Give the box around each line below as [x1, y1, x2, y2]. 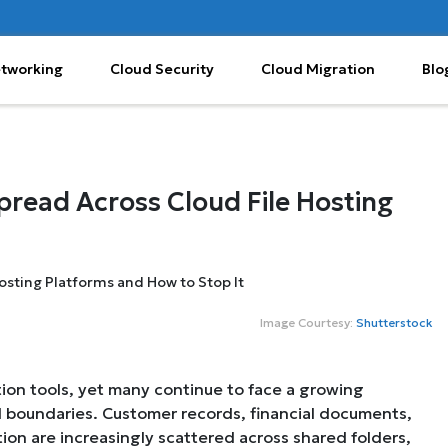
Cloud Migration [261, 60, 376, 79]
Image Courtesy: [260, 315, 356, 331]
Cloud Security [110, 60, 215, 79]
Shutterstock [356, 315, 433, 331]
